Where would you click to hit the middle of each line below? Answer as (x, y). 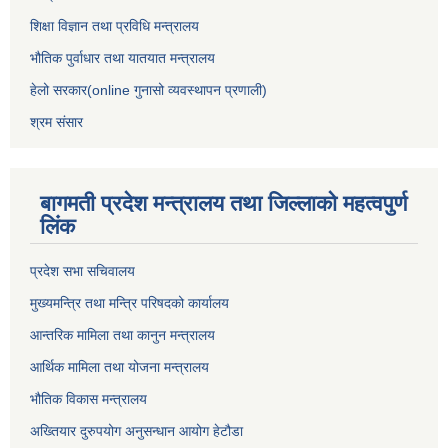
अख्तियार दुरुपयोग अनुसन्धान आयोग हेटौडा (136, 431)
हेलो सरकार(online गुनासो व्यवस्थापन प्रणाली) (148, 90)
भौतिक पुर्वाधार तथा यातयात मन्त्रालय (122, 58)
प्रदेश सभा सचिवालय (82, 271)
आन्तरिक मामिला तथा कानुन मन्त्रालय (122, 335)
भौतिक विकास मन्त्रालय (88, 399)
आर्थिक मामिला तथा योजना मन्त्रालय (119, 367)
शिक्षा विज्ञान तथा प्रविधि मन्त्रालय (114, 26)
